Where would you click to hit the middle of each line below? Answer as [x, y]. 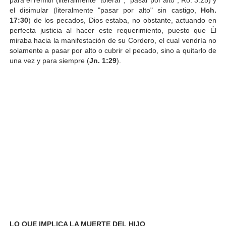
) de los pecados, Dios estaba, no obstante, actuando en [122, 20]
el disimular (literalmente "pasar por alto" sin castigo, [105, 10]
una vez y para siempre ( [49, 60]
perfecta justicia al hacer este [63, 30]
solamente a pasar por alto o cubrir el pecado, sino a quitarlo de [113, 50]
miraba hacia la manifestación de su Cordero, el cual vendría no [113, 40]
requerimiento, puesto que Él [167, 30]
